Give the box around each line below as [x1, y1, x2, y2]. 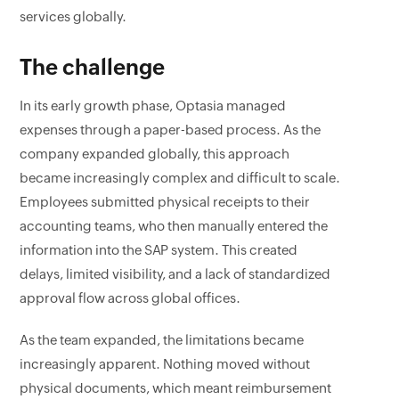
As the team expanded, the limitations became [20, 332, 305, 347]
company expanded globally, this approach [20, 146, 290, 161]
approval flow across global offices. [20, 290, 241, 305]
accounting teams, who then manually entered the [20, 218, 329, 233]
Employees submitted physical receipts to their [20, 194, 311, 209]
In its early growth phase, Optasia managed [20, 98, 287, 113]
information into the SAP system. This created [20, 242, 298, 257]
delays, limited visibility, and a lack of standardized [20, 266, 331, 281]
